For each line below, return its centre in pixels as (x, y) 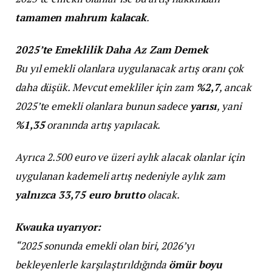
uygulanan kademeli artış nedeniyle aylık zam (121, 175)
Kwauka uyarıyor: (58, 226)
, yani (229, 106)
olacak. (162, 194)
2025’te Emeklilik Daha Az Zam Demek (112, 49)
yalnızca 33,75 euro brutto (80, 194)
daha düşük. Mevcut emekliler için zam (106, 87)
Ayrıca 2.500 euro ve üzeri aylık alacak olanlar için (130, 157)
